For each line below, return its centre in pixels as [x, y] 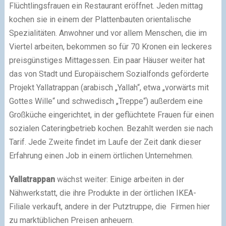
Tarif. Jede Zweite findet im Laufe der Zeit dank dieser [105, 142]
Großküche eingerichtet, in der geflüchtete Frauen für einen [111, 115]
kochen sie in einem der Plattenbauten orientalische [100, 20]
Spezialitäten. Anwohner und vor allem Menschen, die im [108, 33]
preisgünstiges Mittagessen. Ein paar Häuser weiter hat [107, 61]
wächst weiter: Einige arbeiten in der [119, 180]
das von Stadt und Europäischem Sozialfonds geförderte [109, 74]
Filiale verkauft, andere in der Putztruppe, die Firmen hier [109, 207]
